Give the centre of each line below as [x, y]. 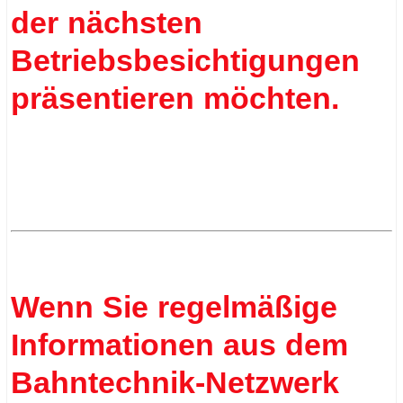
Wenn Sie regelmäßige [175, 307]
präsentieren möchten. [175, 98]
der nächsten [107, 22]
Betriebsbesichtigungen [186, 60]
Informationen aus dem [180, 345]
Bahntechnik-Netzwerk [175, 383]
